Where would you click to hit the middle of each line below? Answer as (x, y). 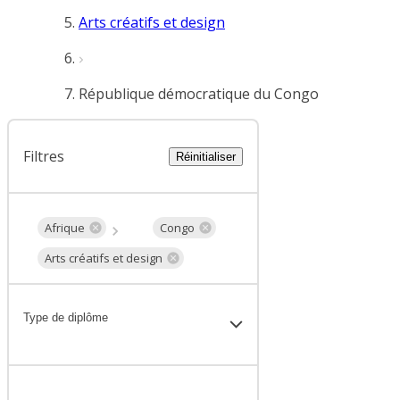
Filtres (44, 156)
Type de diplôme (66, 318)
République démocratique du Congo (199, 94)
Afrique (65, 227)
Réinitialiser (206, 156)
